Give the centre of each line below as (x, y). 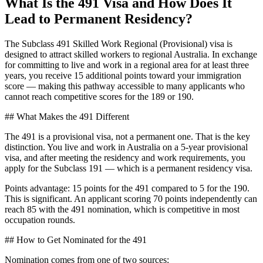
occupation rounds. (40, 220)
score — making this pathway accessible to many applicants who (125, 86)
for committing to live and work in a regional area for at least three (127, 65)
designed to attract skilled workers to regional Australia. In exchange (131, 54)
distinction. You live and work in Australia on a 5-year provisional (126, 147)
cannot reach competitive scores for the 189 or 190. (99, 96)
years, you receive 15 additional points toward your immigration (123, 75)
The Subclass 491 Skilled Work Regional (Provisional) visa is (119, 43)
